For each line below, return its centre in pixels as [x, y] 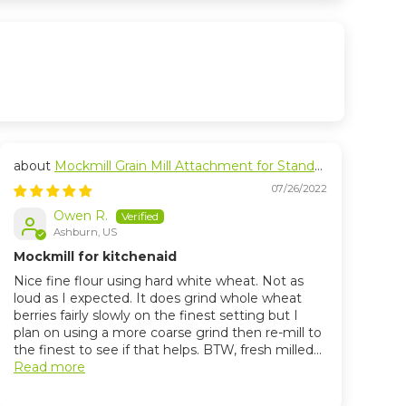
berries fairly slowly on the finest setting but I [156, 316]
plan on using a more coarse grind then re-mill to [168, 333]
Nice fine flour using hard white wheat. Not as [159, 281]
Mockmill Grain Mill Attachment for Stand [184, 166]
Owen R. [81, 216]
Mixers [34, 183]
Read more [49, 367]
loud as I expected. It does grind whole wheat [158, 299]
